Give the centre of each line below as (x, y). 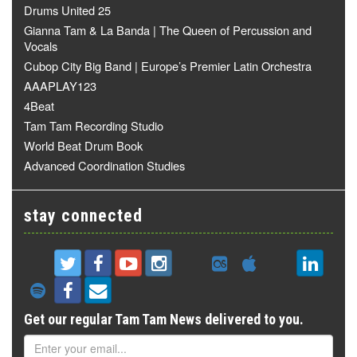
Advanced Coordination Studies (104, 165)
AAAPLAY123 (60, 85)
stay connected (83, 215)
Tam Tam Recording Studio (94, 125)
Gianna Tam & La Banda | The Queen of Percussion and (168, 29)
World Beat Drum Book (83, 145)
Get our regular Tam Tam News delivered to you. (164, 319)
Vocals (41, 45)
